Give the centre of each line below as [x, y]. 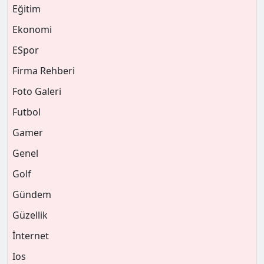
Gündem [32, 194]
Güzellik [30, 215]
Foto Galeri [37, 91]
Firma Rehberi [44, 71]
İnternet [31, 236]
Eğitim [27, 9]
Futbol [27, 112]
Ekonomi [32, 29]
